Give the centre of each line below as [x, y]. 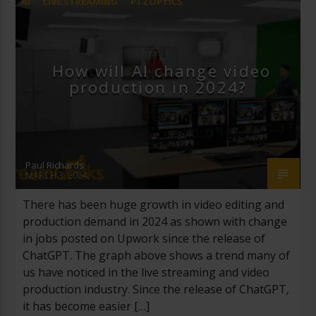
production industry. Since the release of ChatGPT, [156, 289]
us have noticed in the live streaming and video [146, 272]
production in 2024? [158, 87]
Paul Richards [55, 165]
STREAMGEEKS [55, 26]
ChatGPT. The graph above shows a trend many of [157, 255]
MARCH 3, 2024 [57, 175]
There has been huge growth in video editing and [154, 204]
